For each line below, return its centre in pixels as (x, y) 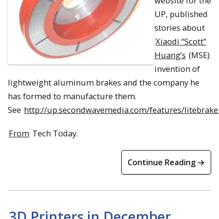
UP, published (181, 14)
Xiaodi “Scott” (181, 41)
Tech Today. (54, 133)
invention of (177, 68)
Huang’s (170, 55)
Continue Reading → (166, 163)
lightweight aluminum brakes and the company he (104, 82)
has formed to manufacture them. (72, 96)
